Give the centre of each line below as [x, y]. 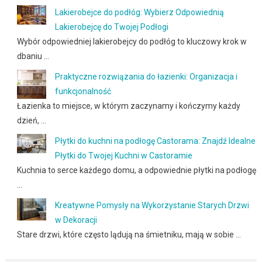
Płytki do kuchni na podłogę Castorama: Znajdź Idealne [155, 141]
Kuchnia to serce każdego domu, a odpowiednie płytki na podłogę [136, 170]
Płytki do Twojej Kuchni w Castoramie [123, 156]
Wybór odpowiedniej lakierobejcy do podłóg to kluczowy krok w [132, 42]
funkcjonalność [83, 92]
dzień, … [31, 121]
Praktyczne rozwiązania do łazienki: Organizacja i [146, 77]
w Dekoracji [76, 220]
